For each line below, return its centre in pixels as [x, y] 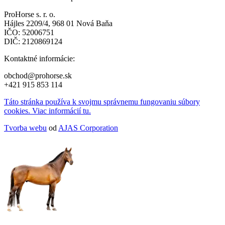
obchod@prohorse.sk [38, 75]
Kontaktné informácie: [39, 58]
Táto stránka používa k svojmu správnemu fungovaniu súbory [102, 101]
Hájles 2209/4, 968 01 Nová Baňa [58, 23]
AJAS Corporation [88, 128]
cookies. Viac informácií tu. [47, 110]
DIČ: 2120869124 [33, 41]
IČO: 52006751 [29, 32]
